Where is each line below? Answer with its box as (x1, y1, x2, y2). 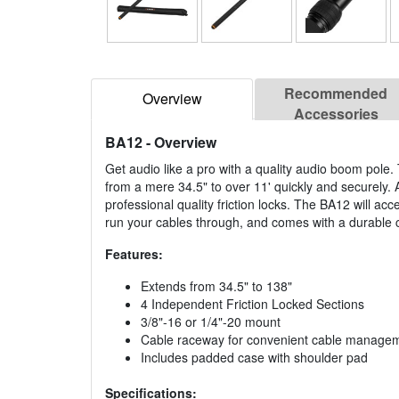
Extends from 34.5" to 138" (141, 277, 292, 296)
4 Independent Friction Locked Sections (141, 295, 364, 313)
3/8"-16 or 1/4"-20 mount (141, 313, 281, 331)
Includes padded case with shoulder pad (141, 348, 368, 367)
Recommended (284, 83, 387, 104)
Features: (105, 245, 163, 264)
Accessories (293, 103, 379, 125)
